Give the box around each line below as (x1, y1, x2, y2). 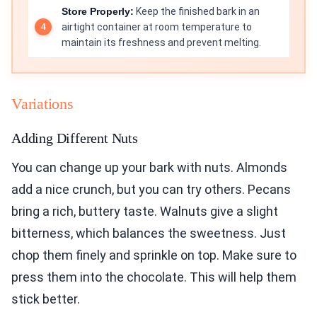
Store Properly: (62, 6, 134, 18)
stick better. (11, 292, 80, 307)
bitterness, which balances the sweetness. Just (11, 226, 286, 241)
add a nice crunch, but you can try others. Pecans (11, 182, 291, 197)
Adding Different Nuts (11, 130, 138, 146)
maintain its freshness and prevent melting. (62, 37, 261, 49)
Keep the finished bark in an (134, 6, 260, 18)
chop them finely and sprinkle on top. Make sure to (11, 248, 296, 263)
